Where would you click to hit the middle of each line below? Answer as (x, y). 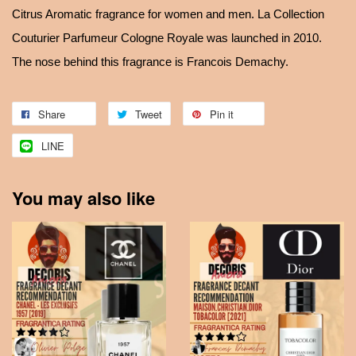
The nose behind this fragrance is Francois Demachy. (150, 62)
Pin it (222, 114)
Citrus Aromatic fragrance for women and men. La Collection (168, 15)
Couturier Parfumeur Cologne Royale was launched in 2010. (167, 39)
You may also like (83, 198)
